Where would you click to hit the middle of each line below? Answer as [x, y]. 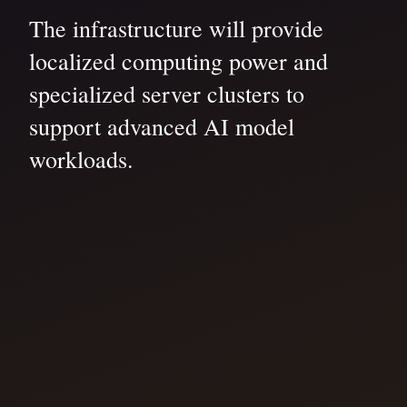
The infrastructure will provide [176, 29]
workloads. [81, 159]
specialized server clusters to [167, 94]
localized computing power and [179, 61]
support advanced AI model [162, 127]
